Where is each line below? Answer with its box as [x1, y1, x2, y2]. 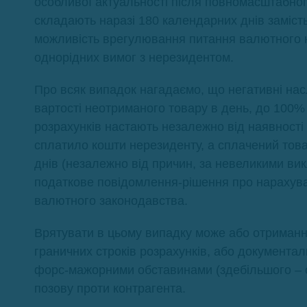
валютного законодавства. [34, 193, 188, 208]
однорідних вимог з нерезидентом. [34, 50, 234, 64]
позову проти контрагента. [34, 281, 186, 295]
